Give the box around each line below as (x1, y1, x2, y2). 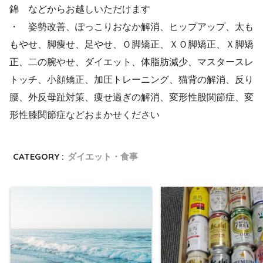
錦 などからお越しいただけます (9, 4, 150, 15)
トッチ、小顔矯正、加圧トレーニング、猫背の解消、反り (9, 75, 254, 85)
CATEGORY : (13, 151, 65, 163)
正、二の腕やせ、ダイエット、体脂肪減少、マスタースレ (9, 57, 254, 68)
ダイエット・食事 (68, 151, 139, 163)
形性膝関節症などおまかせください (9, 110, 160, 120)
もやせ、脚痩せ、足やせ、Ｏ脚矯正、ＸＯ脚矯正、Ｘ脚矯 (9, 39, 254, 50)
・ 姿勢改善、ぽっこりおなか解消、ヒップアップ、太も (9, 22, 254, 32)
